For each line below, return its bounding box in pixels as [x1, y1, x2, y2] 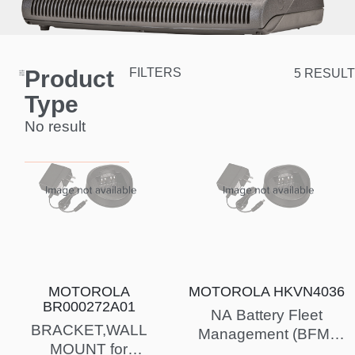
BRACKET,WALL [30, 322, 147, 339]
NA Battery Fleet [210, 307, 323, 324]
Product [25, 66, 115, 93]
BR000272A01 [42, 299, 136, 315]
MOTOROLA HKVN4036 [188, 284, 345, 300]
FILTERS [128, 66, 181, 80]
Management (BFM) [198, 326, 334, 343]
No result [25, 118, 86, 136]
